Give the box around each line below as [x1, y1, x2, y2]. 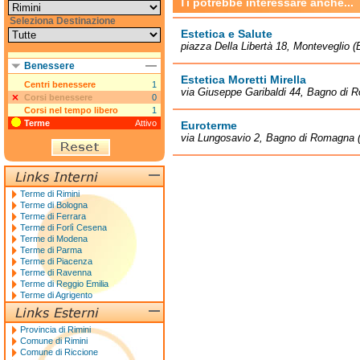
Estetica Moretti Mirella [181, 73, 306, 86]
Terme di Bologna [20, 200, 88, 210]
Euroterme [181, 119, 237, 132]
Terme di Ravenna [20, 268, 92, 277]
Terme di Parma [20, 245, 82, 255]
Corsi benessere [24, 92, 92, 102]
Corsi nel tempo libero [24, 105, 118, 115]
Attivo [135, 118, 157, 128]
